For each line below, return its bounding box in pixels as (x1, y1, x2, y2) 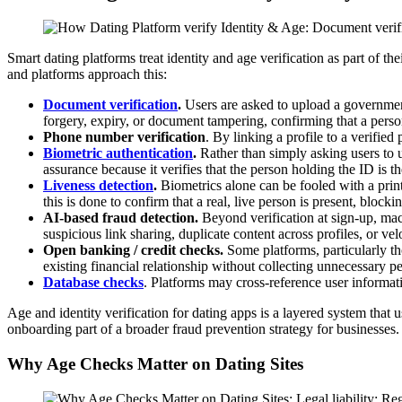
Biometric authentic (43, 145, 162, 162)
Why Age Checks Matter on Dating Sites (7, 354, 303, 374)
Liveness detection (43, 178, 153, 194)
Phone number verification (43, 129, 205, 145)
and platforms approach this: (7, 66, 167, 83)
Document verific (43, 97, 147, 113)
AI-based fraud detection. (43, 210, 202, 226)
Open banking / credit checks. (43, 242, 227, 258)
